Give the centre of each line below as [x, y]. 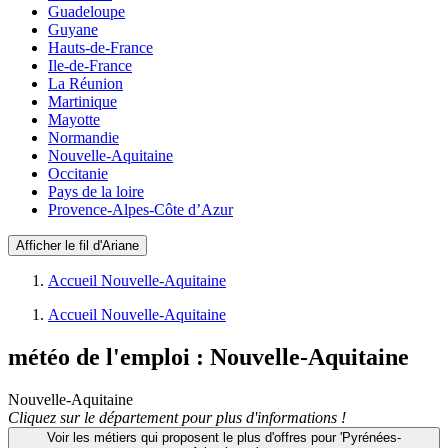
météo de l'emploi [99, 357]
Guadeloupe [86, 12]
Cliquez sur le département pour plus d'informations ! [177, 417]
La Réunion [85, 84]
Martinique [82, 102]
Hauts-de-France [100, 48]
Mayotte [74, 120]
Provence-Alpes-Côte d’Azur [140, 210]
